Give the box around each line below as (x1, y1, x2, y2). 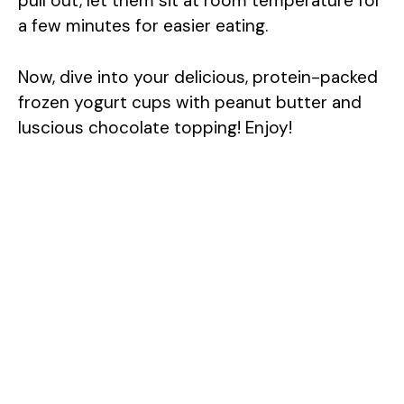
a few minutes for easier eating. (18, 14, 268, 38)
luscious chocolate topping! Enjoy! (18, 115, 292, 139)
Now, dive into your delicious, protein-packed (18, 65, 378, 88)
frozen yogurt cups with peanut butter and (18, 90, 362, 114)
